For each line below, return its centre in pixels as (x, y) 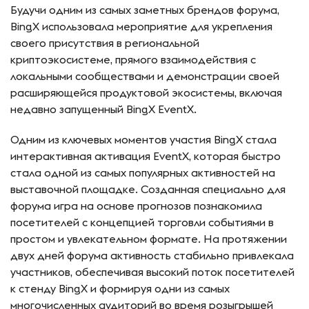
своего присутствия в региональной (105, 43)
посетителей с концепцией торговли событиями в (142, 222)
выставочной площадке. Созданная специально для (148, 189)
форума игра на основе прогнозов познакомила (136, 206)
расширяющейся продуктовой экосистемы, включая (146, 93)
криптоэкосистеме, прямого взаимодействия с (133, 60)
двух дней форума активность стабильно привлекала (152, 256)
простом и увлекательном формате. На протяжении (149, 239)
